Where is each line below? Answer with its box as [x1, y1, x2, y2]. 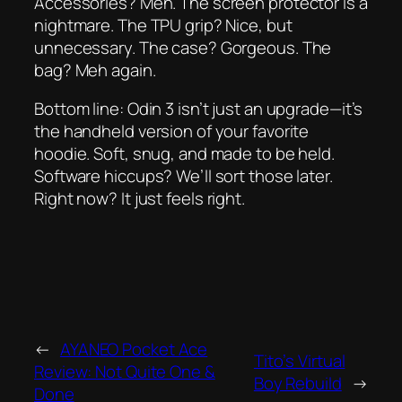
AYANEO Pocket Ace [59, 337, 208, 362]
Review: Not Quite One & [34, 360, 215, 384]
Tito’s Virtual [253, 348, 345, 372]
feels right [166, 187, 242, 211]
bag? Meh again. [34, 57, 156, 82]
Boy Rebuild [253, 371, 342, 395]
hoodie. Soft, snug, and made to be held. [34, 142, 335, 166]
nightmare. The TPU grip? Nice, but [34, 13, 293, 37]
